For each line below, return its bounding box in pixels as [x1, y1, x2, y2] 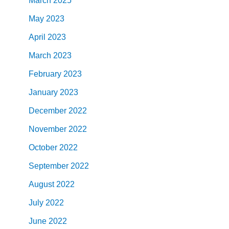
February [29, 69, 61, 78]
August [29, 179, 54, 189]
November [29, 124, 66, 133]
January [29, 87, 58, 97]
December [29, 106, 66, 115]
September [29, 161, 68, 170]
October [29, 143, 57, 152]
